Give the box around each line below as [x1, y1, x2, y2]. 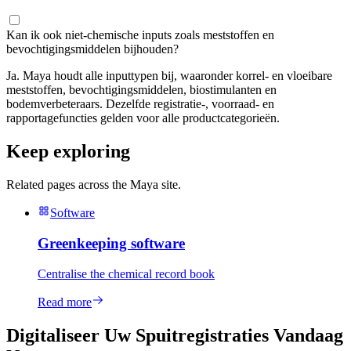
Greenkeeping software [38, 234, 185, 251]
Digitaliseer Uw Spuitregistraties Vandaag [6, 324, 343, 346]
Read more [38, 295, 92, 309]
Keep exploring [6, 141, 130, 162]
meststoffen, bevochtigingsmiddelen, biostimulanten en [6, 83, 277, 97]
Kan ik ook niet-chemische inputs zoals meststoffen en [6, 28, 274, 42]
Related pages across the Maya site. [6, 178, 181, 192]
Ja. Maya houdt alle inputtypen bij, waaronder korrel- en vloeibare [6, 69, 332, 83]
